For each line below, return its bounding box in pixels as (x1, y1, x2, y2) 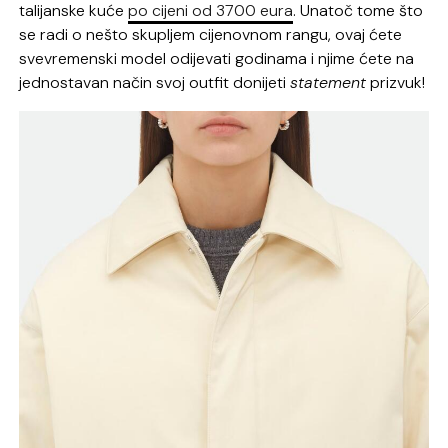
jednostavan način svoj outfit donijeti (19, 71, 291, 93)
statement (290, 71, 367, 93)
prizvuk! (366, 71, 426, 93)
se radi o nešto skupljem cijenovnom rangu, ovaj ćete (19, 23, 403, 45)
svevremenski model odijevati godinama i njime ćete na (19, 47, 415, 69)
